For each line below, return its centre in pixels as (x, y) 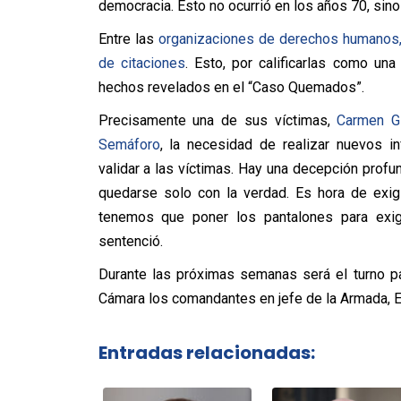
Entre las (128, 39)
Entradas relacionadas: (206, 352)
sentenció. (130, 241)
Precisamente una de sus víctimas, (218, 120)
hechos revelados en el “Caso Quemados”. (231, 87)
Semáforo (129, 145)
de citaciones (141, 63)
